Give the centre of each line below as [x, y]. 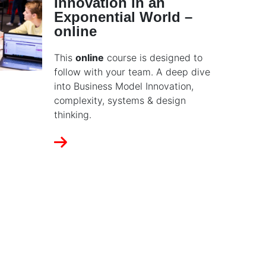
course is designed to [153, 58]
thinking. [73, 115]
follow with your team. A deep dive [132, 72]
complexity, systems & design [120, 101]
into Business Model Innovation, [124, 86]
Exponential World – [123, 17]
